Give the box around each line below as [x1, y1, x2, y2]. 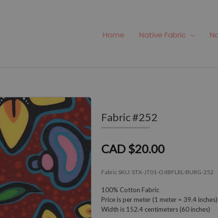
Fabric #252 [101, 110, 158, 124]
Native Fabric [139, 30, 186, 40]
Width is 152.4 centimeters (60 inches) [101, 205, 210, 213]
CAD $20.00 [101, 141, 164, 156]
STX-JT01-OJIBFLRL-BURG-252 [132, 168, 214, 176]
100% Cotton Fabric [101, 185, 159, 194]
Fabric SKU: [101, 168, 132, 176]
